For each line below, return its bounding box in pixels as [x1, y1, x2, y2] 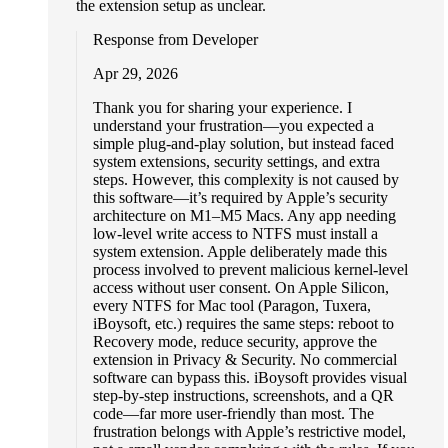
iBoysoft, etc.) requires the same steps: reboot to [93, 315, 394, 333]
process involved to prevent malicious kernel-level [93, 261, 408, 279]
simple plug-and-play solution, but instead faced [93, 135, 394, 153]
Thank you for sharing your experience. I [93, 99, 352, 117]
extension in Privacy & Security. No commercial [93, 351, 397, 369]
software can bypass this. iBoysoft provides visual [93, 369, 407, 387]
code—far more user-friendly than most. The [93, 405, 374, 423]
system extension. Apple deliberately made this [93, 243, 387, 261]
